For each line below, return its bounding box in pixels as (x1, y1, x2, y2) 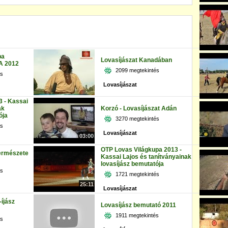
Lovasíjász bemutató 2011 (101, 202, 176, 209)
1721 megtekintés (116, 171, 159, 177)
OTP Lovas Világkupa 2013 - (101, 146, 182, 153)
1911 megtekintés (116, 212, 159, 218)
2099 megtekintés (116, 67, 159, 73)
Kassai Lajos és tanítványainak (101, 153, 191, 160)
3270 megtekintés (116, 116, 159, 122)
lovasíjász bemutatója (101, 160, 164, 167)
